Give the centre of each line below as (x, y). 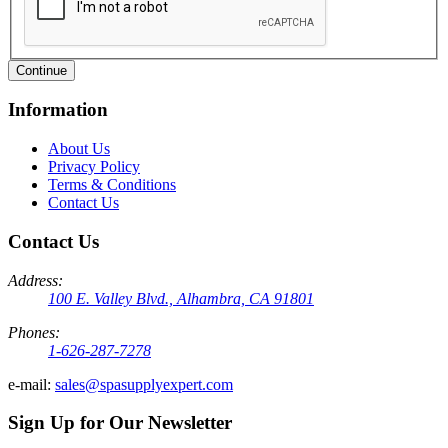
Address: (35, 280)
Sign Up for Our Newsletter (120, 423)
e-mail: (29, 384)
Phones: (34, 332)
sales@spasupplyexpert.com (144, 384)
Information (58, 110)
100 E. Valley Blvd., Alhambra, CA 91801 (181, 298)
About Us (79, 149)
